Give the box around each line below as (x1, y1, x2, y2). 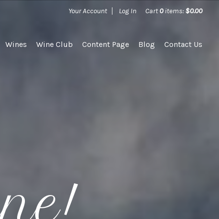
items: (163, 6, 186, 15)
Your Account (68, 6, 108, 15)
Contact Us (164, 40, 203, 49)
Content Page (82, 40, 130, 49)
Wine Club (36, 40, 73, 49)
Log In (119, 6, 137, 15)
